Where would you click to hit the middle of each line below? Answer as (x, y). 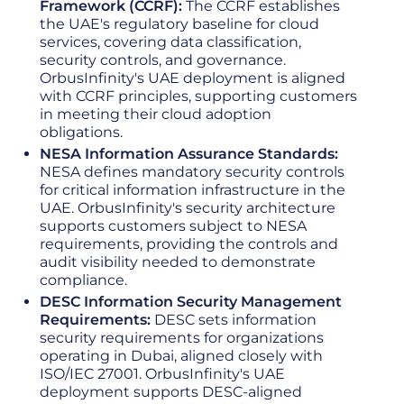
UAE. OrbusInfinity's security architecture (188, 208)
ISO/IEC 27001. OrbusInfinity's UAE (162, 374)
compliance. (85, 280)
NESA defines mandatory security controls (192, 172)
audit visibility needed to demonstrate (178, 262)
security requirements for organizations (182, 338)
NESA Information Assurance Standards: (189, 154)
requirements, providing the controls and (189, 244)
